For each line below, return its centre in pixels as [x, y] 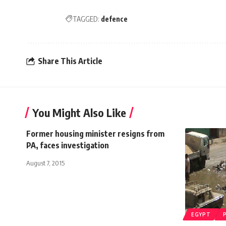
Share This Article [70, 61]
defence [114, 19]
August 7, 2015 [45, 163]
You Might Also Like [79, 112]
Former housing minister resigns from [95, 133]
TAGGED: [86, 19]
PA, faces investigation [68, 145]
